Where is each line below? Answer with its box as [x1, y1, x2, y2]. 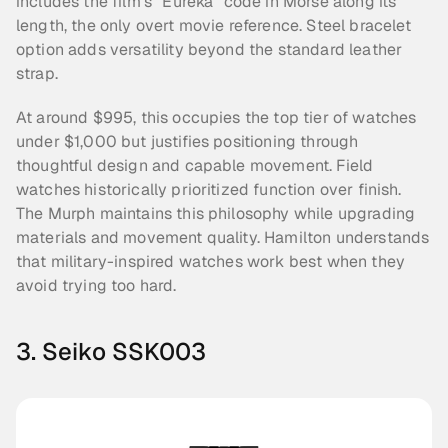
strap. [16, 63, 58, 84]
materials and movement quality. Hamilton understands [16, 227, 430, 248]
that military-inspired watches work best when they [16, 251, 406, 272]
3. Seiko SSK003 [16, 336, 206, 367]
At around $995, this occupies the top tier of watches [16, 107, 417, 128]
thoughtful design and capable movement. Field [16, 155, 374, 176]
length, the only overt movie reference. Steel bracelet [16, 15, 412, 36]
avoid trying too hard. [16, 275, 177, 296]
